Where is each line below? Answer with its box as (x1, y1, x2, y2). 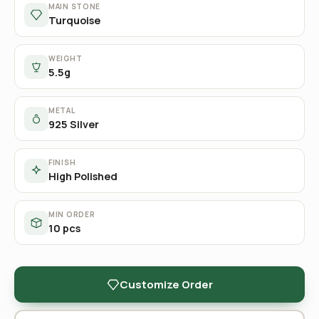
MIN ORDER (48, 209, 95, 219)
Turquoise (48, 14, 100, 27)
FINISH (48, 157, 76, 167)
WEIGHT (48, 53, 83, 63)
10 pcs (48, 221, 80, 235)
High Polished (48, 169, 117, 183)
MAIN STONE (48, 1, 100, 11)
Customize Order (119, 276, 213, 292)
